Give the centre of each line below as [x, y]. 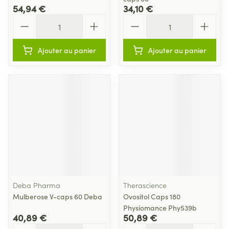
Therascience [145, 185]
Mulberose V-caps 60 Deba [58, 196]
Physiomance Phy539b [160, 208]
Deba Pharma [37, 185]
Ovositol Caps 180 [152, 196]
